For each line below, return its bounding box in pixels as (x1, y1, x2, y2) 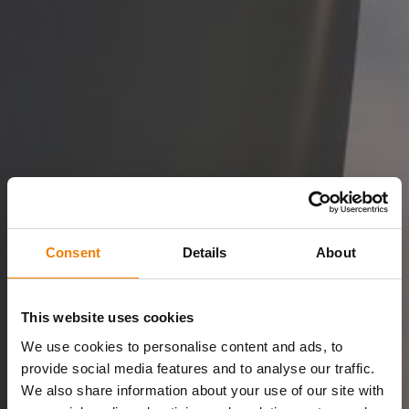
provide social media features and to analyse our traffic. (21, 360, 375, 376)
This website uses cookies (21, 309, 194, 325)
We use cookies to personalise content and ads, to (21, 338, 343, 354)
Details (182, 245, 227, 260)
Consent (46, 245, 100, 260)
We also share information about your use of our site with (21, 382, 384, 398)
